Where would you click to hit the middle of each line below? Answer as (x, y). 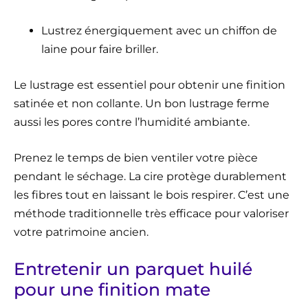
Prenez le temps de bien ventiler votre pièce (136, 157)
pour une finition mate (112, 289)
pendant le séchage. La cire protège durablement (150, 176)
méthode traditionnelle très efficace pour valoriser (151, 213)
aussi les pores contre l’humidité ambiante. (132, 122)
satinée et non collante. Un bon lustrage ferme (142, 103)
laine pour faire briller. (100, 49)
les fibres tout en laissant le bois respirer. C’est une (152, 195)
